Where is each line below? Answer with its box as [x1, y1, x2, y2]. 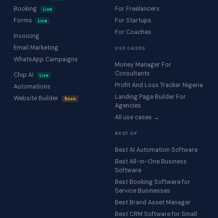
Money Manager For [115, 61, 171, 69]
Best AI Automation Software [115, 146, 198, 154]
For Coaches [115, 28, 151, 36]
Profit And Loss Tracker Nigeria [115, 81, 203, 90]
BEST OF [115, 130, 138, 137]
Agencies [115, 102, 141, 110]
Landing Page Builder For [115, 93, 186, 101]
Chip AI [14, 71, 35, 79]
